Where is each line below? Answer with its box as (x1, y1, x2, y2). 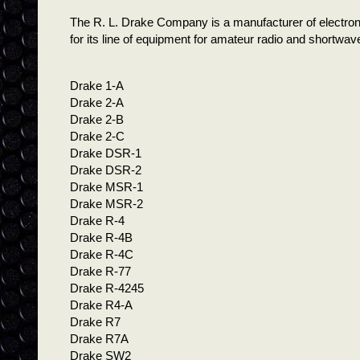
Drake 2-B (70, 112, 124, 126)
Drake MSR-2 (70, 196, 143, 211)
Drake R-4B (70, 230, 133, 244)
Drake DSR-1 (70, 145, 141, 160)
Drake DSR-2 (70, 162, 141, 177)
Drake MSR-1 (70, 179, 143, 194)
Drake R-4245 (70, 280, 144, 295)
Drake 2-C (70, 129, 125, 143)
